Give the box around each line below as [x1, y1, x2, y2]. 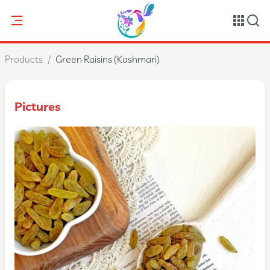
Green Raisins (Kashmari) [55, 53, 160, 67]
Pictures [14, 99, 61, 116]
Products [5, 53, 43, 67]
